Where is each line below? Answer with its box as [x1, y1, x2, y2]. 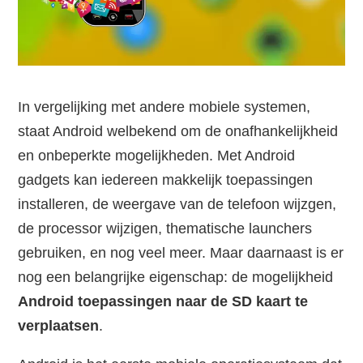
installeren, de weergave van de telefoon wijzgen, [18, 196, 337, 213]
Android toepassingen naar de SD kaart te [18, 293, 309, 310]
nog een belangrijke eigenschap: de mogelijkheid [18, 269, 334, 286]
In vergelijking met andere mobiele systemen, [18, 99, 311, 116]
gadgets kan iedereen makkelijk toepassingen [18, 172, 314, 189]
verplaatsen [18, 318, 100, 335]
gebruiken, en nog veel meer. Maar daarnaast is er [18, 245, 344, 262]
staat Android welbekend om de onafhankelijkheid [18, 123, 339, 140]
